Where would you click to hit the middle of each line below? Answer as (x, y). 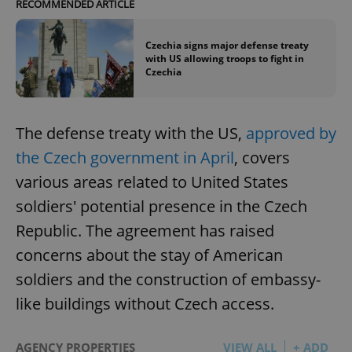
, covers (262, 158)
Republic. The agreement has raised (145, 231)
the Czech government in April (125, 158)
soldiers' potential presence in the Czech (161, 207)
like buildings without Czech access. (145, 304)
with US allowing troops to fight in (225, 58)
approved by (291, 134)
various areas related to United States (152, 182)
